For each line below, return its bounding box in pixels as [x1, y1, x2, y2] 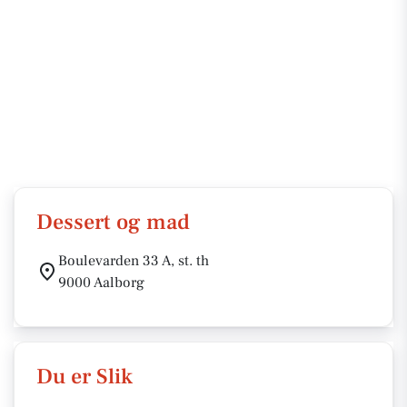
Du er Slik [36, 362, 133, 391]
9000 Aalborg [58, 273, 144, 292]
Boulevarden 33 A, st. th [58, 252, 209, 270]
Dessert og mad [36, 208, 190, 236]
